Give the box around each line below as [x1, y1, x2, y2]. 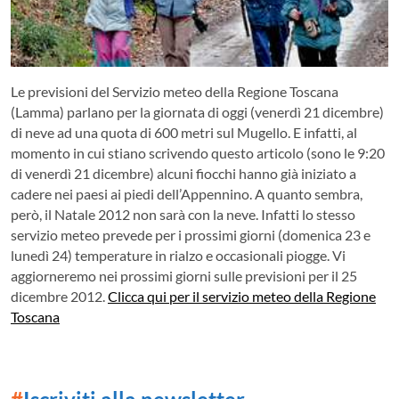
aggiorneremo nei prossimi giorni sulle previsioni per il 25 [11, 266, 357, 284]
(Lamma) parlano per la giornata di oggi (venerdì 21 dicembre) [11, 102, 384, 120]
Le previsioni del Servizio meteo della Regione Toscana [11, 82, 338, 100]
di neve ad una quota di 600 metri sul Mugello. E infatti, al [11, 123, 357, 141]
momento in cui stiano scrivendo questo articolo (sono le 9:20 [11, 143, 385, 161]
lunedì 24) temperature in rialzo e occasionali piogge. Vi [11, 246, 346, 264]
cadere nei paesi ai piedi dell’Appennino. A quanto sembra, [11, 184, 362, 202]
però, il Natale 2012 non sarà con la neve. [11, 205, 261, 223]
